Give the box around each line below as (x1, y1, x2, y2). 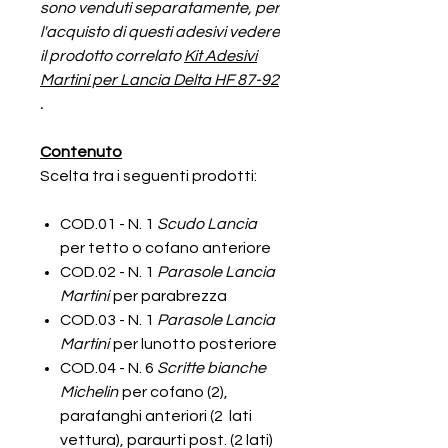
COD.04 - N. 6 (60, 360, 157, 376)
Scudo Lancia (157, 216, 257, 232)
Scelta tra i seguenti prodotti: (40, 168, 257, 184)
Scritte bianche (157, 360, 266, 376)
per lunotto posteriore (110, 336, 277, 352)
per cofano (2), (119, 384, 228, 400)
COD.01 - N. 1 (60, 216, 157, 232)
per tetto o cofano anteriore (60, 240, 271, 256)
